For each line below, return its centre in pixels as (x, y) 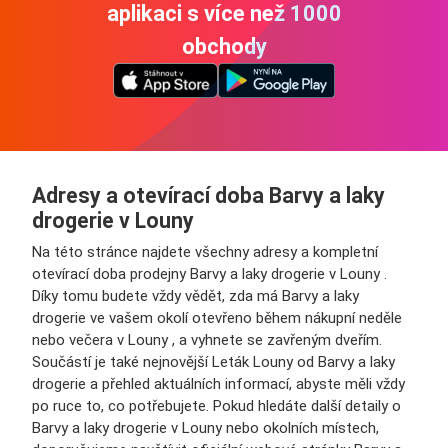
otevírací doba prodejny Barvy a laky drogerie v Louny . (209, 274)
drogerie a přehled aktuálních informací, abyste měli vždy (218, 384)
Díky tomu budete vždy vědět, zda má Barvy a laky (195, 296)
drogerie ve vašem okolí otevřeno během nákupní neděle (217, 318)
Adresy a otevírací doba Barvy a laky (208, 195)
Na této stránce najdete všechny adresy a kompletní (205, 252)
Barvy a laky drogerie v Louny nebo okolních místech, (205, 428)
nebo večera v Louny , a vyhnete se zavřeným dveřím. (207, 340)
